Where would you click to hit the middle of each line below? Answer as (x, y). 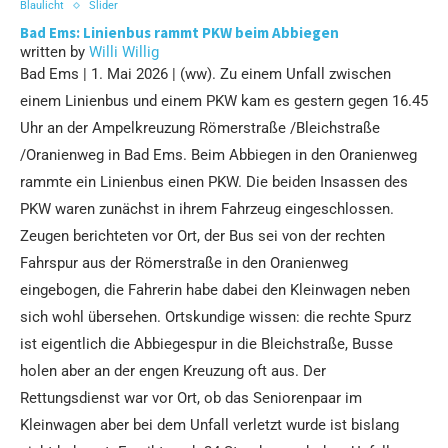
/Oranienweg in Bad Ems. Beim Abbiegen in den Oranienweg (218, 155)
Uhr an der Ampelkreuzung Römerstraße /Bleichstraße (200, 128)
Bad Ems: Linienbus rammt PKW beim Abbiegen (179, 33)
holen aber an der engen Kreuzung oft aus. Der (173, 371)
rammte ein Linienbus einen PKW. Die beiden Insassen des (214, 182)
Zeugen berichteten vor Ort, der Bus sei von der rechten (202, 236)
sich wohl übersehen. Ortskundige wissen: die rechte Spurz (215, 317)
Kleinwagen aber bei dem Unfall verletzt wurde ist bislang (209, 425)
